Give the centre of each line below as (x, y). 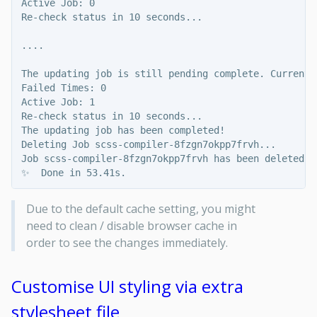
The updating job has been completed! (123, 130)
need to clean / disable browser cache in (131, 226)
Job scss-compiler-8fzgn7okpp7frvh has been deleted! (165, 158)
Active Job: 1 (58, 102)
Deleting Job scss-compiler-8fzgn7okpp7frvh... (148, 144)
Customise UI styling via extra (127, 287)
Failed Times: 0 (63, 87)
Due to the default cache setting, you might (140, 209)
